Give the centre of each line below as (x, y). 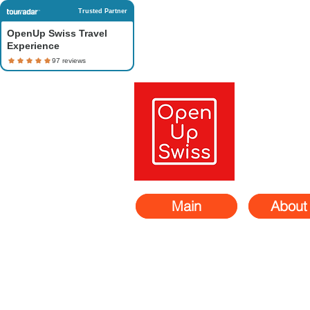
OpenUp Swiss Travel (57, 33)
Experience (33, 46)
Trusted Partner (103, 11)
